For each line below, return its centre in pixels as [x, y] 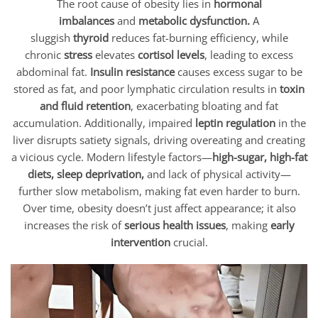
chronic [44, 54]
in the [290, 122]
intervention [140, 242]
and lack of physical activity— [217, 174]
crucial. [189, 242]
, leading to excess [249, 54]
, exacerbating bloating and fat [204, 105]
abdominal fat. [53, 71]
